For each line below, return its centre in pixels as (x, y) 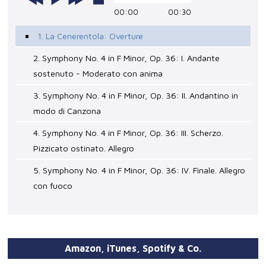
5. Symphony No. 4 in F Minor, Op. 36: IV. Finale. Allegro (140, 170)
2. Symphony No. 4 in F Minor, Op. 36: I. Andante (127, 58)
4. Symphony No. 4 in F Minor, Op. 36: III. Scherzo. (129, 133)
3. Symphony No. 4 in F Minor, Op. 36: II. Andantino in (136, 96)
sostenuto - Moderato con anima (98, 74)
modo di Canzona (67, 111)
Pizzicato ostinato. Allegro (84, 148)
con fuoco (53, 186)
